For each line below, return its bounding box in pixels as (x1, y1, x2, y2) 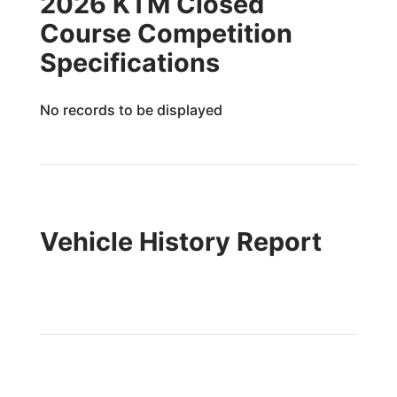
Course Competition (39, 18, 292, 49)
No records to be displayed (39, 101, 222, 119)
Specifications (39, 47, 220, 78)
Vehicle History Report (39, 226, 322, 257)
